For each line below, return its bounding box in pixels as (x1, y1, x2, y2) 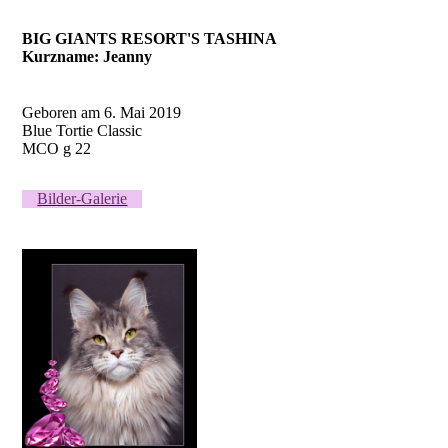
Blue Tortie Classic (22, 122, 143, 140)
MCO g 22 (22, 140, 92, 158)
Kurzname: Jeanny (22, 48, 153, 65)
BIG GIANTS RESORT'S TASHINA (22, 30, 278, 47)
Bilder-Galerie (37, 190, 128, 208)
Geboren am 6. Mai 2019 (22, 104, 182, 122)
